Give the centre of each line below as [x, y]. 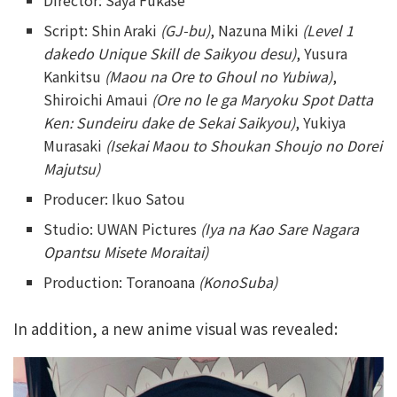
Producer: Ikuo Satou [115, 198]
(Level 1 [328, 30]
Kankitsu [74, 76]
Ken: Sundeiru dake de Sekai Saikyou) [170, 122]
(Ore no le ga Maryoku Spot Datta [263, 99]
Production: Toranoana [121, 282]
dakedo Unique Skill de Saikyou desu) [170, 53]
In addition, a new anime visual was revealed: [175, 328]
